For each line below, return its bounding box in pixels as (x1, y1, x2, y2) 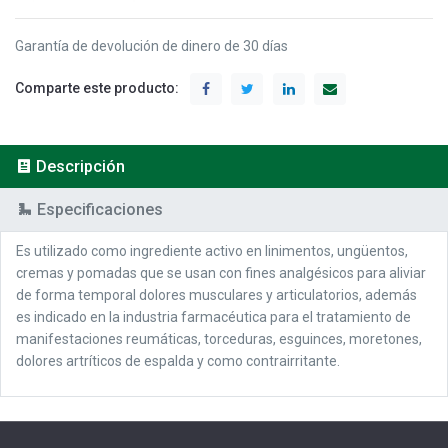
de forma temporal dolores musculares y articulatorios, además (16, 286, 417, 303)
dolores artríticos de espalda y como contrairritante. (16, 352, 340, 369)
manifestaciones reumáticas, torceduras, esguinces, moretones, (16, 330, 422, 347)
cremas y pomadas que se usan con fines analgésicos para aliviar (16, 264, 426, 281)
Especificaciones (37, 199, 163, 219)
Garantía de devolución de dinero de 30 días (15, 37, 288, 54)
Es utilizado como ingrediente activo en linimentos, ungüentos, (16, 242, 408, 259)
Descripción (36, 156, 125, 176)
